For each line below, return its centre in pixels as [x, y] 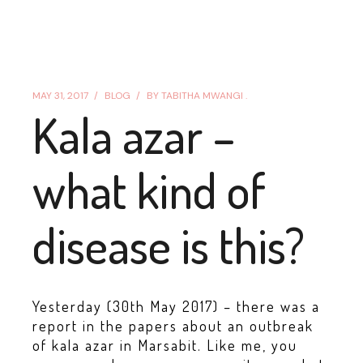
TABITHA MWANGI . [205, 96]
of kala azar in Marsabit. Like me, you [165, 345]
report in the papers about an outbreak [173, 326]
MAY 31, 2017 [61, 96]
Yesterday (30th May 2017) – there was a [177, 306]
